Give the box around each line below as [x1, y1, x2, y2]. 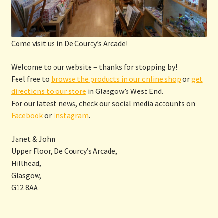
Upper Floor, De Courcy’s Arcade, [11, 145, 117, 156]
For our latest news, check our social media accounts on [11, 98, 195, 109]
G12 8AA [11, 182, 38, 192]
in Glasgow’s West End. [86, 86, 163, 96]
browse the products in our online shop [51, 74, 181, 84]
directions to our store [11, 86, 86, 96]
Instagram [53, 110, 89, 121]
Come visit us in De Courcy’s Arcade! [11, 38, 127, 49]
